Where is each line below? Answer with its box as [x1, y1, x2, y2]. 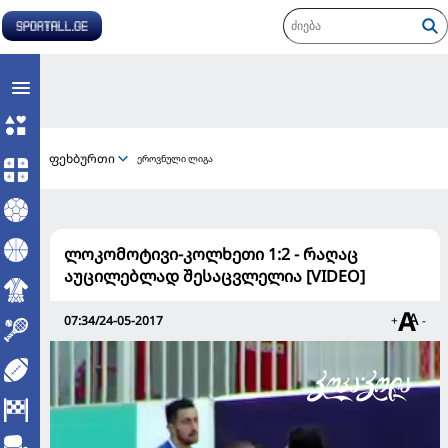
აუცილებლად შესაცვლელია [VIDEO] [64, 265, 365, 287]
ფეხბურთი [49, 149, 115, 167]
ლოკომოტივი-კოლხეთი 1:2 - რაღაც [64, 243, 358, 265]
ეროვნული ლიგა [137, 152, 213, 165]
